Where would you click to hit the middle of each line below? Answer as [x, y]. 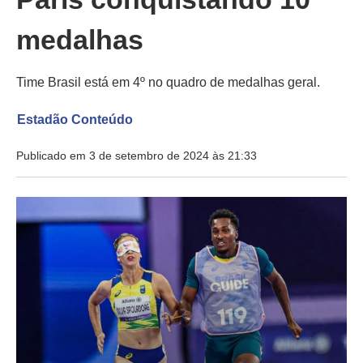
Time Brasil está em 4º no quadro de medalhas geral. [168, 83]
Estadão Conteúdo [75, 120]
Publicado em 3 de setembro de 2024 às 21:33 [137, 156]
